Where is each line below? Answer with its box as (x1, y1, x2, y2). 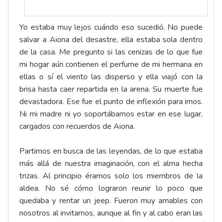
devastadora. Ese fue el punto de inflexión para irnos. (19, 96, 203, 108)
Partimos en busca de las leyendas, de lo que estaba (19, 146, 203, 157)
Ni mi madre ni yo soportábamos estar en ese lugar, (19, 109, 203, 120)
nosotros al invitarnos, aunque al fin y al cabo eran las (19, 208, 203, 219)
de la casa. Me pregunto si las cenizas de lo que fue (19, 47, 203, 58)
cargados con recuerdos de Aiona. (19, 121, 135, 132)
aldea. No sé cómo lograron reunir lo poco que (19, 183, 203, 194)
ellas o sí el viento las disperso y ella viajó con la (19, 71, 203, 83)
